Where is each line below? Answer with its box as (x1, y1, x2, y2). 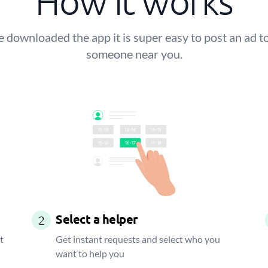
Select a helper (56, 211, 138, 227)
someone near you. (86, 47, 182, 61)
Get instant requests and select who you (56, 233, 221, 245)
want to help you (56, 248, 125, 259)
